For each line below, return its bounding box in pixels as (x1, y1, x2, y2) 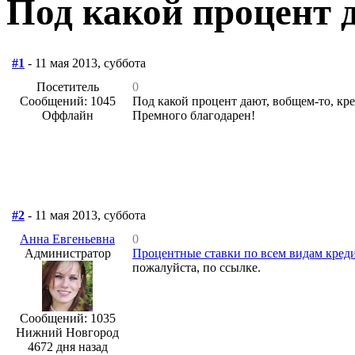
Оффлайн (41, 108, 94, 122)
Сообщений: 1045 (19, 94, 116, 108)
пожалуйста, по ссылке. (132, 260, 261, 274)
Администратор (24, 246, 111, 260)
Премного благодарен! (132, 108, 255, 122)
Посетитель (36, 79, 99, 94)
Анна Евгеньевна (20, 231, 115, 246)
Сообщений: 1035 (19, 311, 116, 325)
